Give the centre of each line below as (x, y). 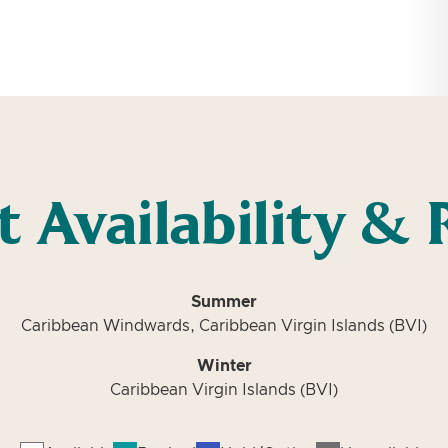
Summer (224, 302)
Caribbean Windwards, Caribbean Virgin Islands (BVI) (224, 326)
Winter (224, 366)
